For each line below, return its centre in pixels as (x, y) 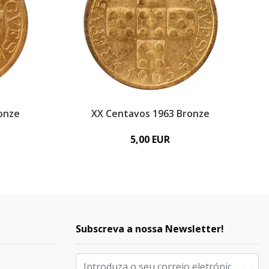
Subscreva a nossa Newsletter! (150, 228)
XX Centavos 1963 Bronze (150, 113)
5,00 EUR (150, 139)
